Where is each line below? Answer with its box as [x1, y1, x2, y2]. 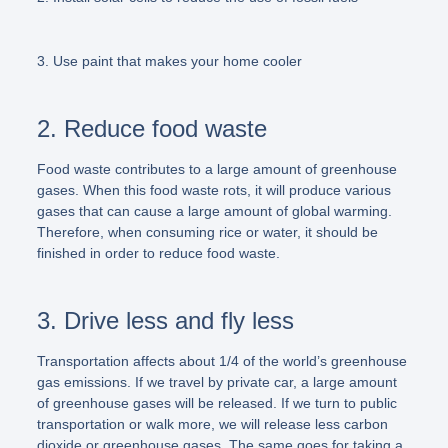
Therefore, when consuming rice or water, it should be [36, 223, 378, 240]
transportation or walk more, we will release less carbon [36, 415, 388, 432]
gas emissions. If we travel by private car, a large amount [36, 373, 397, 390]
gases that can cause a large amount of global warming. [36, 202, 392, 219]
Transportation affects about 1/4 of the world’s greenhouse [36, 352, 407, 369]
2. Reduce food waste [36, 114, 267, 142]
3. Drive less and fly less [36, 306, 294, 334]
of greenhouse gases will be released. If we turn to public [36, 394, 397, 411]
